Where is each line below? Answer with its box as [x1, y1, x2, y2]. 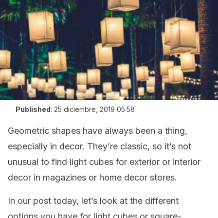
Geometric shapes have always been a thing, [8, 126, 187, 136]
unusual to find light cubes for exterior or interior [8, 157, 200, 167]
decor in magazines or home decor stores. [8, 172, 177, 182]
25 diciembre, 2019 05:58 [54, 105, 135, 113]
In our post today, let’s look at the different [8, 196, 179, 206]
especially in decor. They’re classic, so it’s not [8, 141, 191, 151]
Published [16, 105, 51, 113]
